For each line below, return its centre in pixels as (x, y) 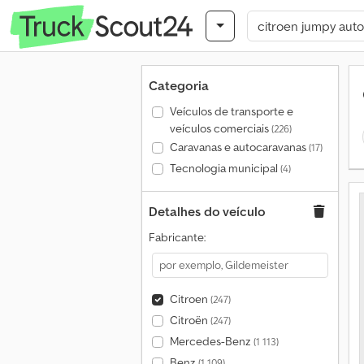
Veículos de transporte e (231, 111)
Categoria (179, 85)
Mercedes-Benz (211, 341)
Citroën (190, 320)
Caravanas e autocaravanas (239, 147)
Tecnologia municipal (225, 168)
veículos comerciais (220, 128)
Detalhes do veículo (207, 211)
